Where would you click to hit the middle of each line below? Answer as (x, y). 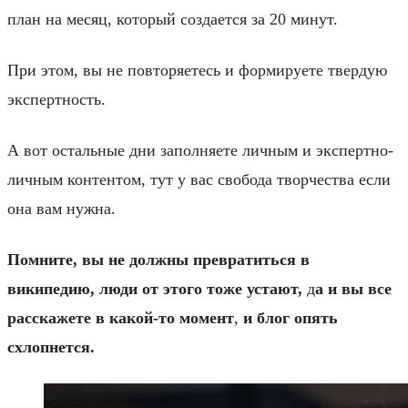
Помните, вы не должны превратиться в (158, 259)
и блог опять (288, 317)
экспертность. (56, 99)
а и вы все (353, 288)
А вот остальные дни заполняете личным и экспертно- (200, 150)
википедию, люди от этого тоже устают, (157, 288)
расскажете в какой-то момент (121, 317)
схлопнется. (51, 347)
